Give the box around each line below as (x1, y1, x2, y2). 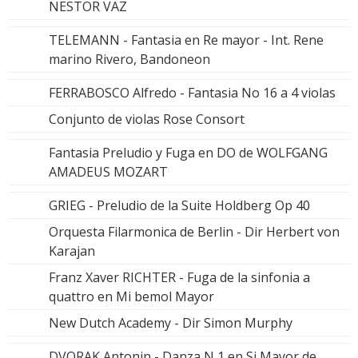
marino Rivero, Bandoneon (49, 50, 210, 68)
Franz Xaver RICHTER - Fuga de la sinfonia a (49, 268, 310, 286)
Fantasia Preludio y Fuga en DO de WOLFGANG (49, 143, 328, 161)
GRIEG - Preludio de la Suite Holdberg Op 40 (49, 196, 310, 214)
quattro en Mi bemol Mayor (49, 287, 214, 305)
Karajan (49, 241, 95, 260)
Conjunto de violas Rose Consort (49, 109, 245, 128)
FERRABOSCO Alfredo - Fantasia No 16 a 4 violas (49, 83, 336, 101)
